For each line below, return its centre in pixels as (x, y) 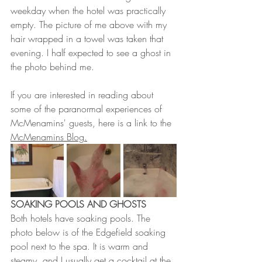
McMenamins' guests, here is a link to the (92, 123)
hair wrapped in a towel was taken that (88, 39)
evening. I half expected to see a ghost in (92, 53)
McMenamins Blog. (49, 137)
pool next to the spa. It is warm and (81, 246)
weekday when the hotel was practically (89, 11)
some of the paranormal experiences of (88, 109)
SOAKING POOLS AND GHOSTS (78, 204)
